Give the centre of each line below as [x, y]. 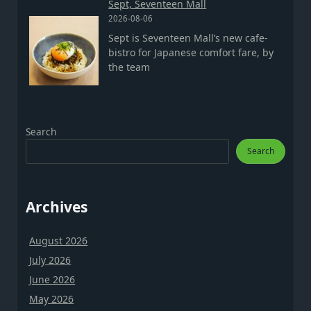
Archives [57, 207]
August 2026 [59, 241]
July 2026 [50, 260]
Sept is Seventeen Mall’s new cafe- [188, 38]
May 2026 [52, 299]
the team [129, 67]
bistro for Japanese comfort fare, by [191, 53]
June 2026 [52, 280]
